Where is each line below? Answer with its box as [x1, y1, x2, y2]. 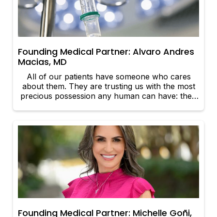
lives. [99, 101, 118, 111]
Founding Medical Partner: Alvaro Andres [18, 46, 195, 58]
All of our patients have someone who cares [26, 72, 191, 82]
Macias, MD [18, 56, 67, 68]
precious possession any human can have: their [20, 91, 197, 101]
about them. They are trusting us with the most [22, 81, 195, 92]
